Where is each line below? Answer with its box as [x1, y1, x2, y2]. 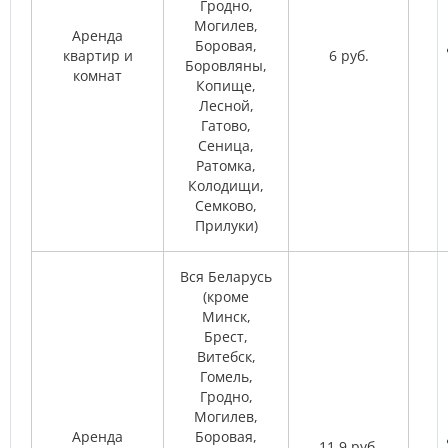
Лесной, [198, 96, 254, 115]
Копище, [196, 76, 256, 95]
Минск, [201, 307, 251, 326]
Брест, [204, 327, 248, 346]
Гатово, [201, 116, 251, 135]
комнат [73, 66, 122, 85]
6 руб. [328, 46, 369, 65]
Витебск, [196, 347, 256, 366]
